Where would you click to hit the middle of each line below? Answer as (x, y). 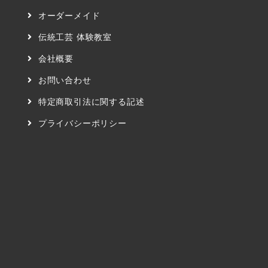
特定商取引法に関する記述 (91, 102)
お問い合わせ (65, 80)
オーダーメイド (69, 16)
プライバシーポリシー (82, 123)
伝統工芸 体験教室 (75, 37)
